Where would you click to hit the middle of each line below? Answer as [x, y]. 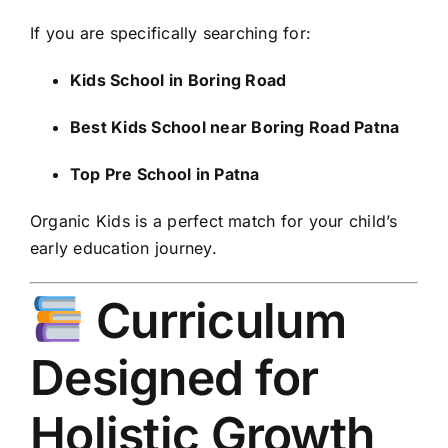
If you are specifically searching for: [171, 32]
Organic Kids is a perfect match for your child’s [214, 220]
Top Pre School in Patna [165, 173]
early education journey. [123, 247]
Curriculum [215, 320]
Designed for [174, 377]
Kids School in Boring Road [178, 79]
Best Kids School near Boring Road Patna [235, 126]
